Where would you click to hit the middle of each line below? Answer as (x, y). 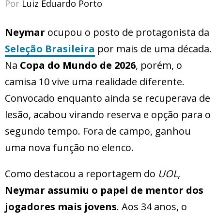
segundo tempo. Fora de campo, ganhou (98, 131)
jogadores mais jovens (61, 207)
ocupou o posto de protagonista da (128, 32)
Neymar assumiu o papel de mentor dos (104, 190)
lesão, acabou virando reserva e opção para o (108, 115)
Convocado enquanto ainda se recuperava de (108, 98)
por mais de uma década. (153, 49)
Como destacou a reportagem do (81, 174)
